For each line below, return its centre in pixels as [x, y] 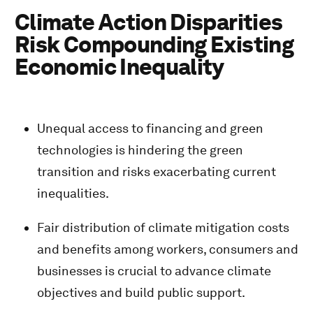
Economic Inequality [119, 67]
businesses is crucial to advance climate [154, 271]
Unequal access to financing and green [150, 128]
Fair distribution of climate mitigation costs [163, 227]
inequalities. [73, 193]
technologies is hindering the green [140, 150]
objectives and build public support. [141, 292]
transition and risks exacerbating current [156, 172]
